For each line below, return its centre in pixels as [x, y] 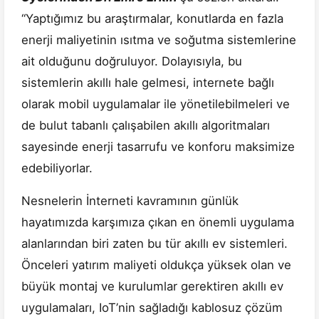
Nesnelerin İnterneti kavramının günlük [130, 201]
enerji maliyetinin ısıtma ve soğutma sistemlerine [159, 40]
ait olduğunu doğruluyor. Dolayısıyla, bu [132, 62]
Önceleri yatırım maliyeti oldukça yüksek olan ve [156, 265]
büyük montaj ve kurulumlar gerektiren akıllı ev [152, 287]
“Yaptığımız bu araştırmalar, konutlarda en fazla [152, 19]
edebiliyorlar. [57, 168]
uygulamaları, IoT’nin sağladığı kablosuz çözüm [152, 308]
